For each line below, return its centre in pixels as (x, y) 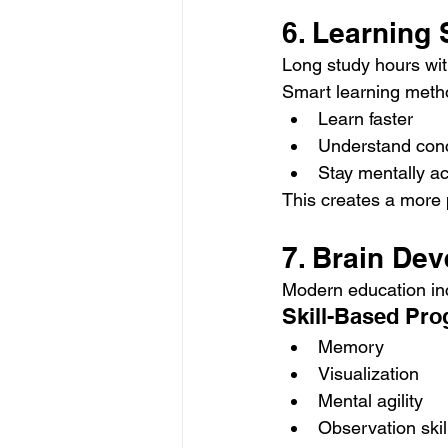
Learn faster (365, 119)
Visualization (368, 374)
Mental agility (370, 401)
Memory (351, 347)
